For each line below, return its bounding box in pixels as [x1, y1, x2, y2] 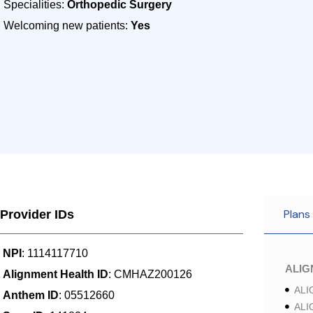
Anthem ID [3, 289, 59, 301]
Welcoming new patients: [3, 20, 131, 31]
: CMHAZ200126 [108, 268, 192, 280]
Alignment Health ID [3, 268, 108, 280]
